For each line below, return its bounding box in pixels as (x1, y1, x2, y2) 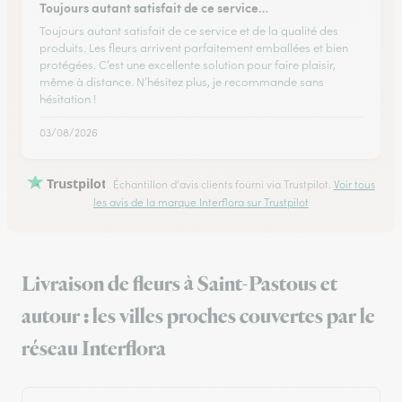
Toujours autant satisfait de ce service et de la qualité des (39, 23, 338, 39)
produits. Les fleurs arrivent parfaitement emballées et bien (39, 40, 348, 56)
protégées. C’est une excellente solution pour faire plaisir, (39, 57, 336, 73)
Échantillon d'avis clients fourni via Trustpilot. (109, 178, 334, 191)
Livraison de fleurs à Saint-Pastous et (22, 270, 337, 300)
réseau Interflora (22, 335, 166, 364)
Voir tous (333, 178, 375, 191)
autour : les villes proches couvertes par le (22, 302, 375, 332)
